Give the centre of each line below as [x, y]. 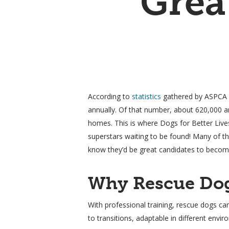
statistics [147, 96]
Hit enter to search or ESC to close [103, 204]
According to [110, 96]
